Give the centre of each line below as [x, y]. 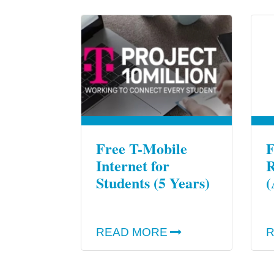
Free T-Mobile [142, 149]
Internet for [133, 166]
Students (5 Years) [153, 183]
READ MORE [132, 232]
